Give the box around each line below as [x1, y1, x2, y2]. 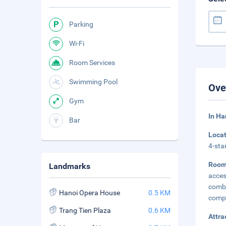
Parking [69, 20, 93, 28]
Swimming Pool [69, 78, 118, 86]
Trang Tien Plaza [59, 206, 111, 214]
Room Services [69, 59, 115, 67]
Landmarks [49, 161, 90, 171]
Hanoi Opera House [59, 189, 120, 197]
